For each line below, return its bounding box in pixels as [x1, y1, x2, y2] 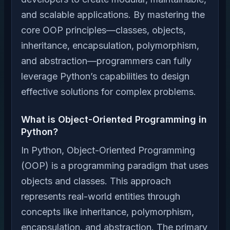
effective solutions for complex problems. [21, 86, 196, 97]
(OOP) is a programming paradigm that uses [21, 160, 208, 171]
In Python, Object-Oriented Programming [21, 145, 195, 156]
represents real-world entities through [21, 191, 180, 202]
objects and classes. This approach [21, 176, 171, 186]
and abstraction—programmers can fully [21, 55, 191, 66]
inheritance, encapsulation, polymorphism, [21, 40, 199, 51]
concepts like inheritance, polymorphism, [21, 206, 194, 217]
